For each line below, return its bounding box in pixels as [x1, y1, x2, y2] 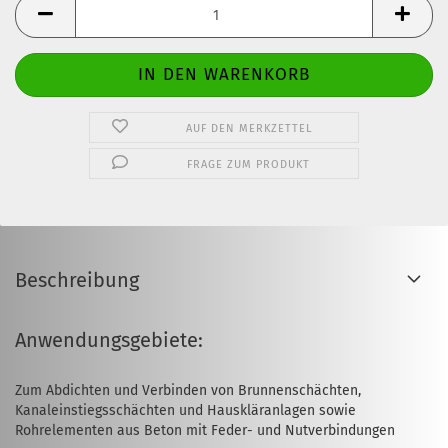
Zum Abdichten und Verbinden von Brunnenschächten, [15, 382, 361, 399]
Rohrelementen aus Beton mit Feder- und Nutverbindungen [15, 422, 395, 439]
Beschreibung [15, 268, 139, 292]
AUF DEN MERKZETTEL [185, 122, 312, 135]
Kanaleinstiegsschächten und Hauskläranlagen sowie [15, 402, 356, 419]
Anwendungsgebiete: [15, 328, 203, 352]
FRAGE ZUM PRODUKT [187, 158, 311, 171]
